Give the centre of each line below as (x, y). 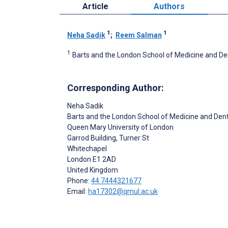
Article (95, 6)
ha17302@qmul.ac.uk (123, 192)
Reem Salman (139, 35)
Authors (169, 6)
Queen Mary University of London (120, 127)
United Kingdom (93, 170)
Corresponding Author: (116, 88)
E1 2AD (104, 160)
